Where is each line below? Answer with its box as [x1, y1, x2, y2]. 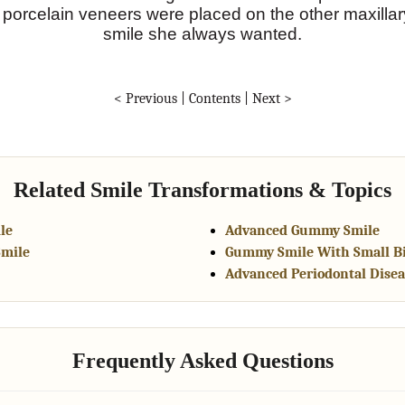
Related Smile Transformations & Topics [14, 177, 391, 202]
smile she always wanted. [103, 24, 302, 43]
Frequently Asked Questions [71, 348, 334, 372]
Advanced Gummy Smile [225, 221, 380, 239]
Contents [188, 89, 240, 107]
